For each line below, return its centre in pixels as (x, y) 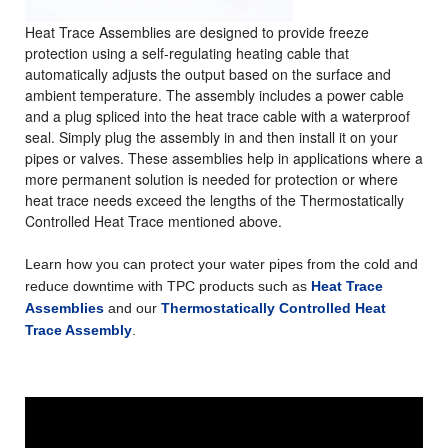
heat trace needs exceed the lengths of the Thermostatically (214, 200)
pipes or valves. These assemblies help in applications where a (224, 158)
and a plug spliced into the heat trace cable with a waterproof (217, 116)
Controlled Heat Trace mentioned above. (153, 221)
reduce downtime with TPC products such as (168, 286)
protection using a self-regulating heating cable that (187, 53)
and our (132, 308)
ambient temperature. (95, 95)
